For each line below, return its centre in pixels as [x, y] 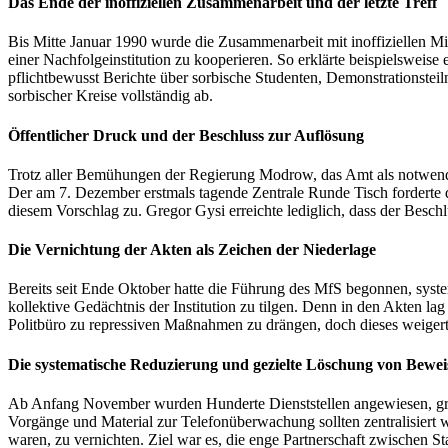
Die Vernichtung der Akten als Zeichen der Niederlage [192, 250]
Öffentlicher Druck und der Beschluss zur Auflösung [186, 135]
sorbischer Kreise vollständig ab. [110, 96]
